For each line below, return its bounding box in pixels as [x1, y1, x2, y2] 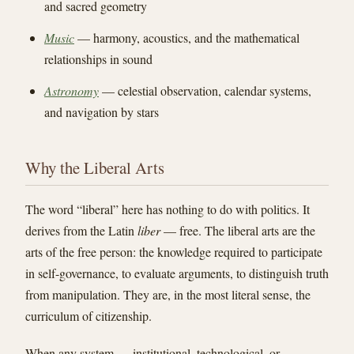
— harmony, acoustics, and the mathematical [74, 28, 299, 46]
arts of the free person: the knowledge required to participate [25, 243, 322, 261]
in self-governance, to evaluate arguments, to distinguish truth [25, 265, 329, 282]
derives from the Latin [25, 222, 137, 239]
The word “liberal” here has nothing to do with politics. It [25, 201, 310, 218]
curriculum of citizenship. [25, 307, 152, 325]
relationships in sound [44, 50, 153, 67]
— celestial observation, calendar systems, [99, 81, 311, 99]
